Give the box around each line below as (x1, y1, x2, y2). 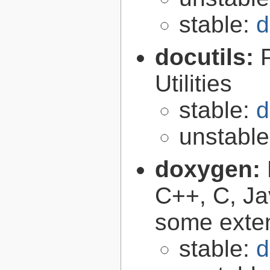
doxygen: (155, 156, 267, 183)
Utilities (155, 71, 232, 97)
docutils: (155, 44, 260, 71)
